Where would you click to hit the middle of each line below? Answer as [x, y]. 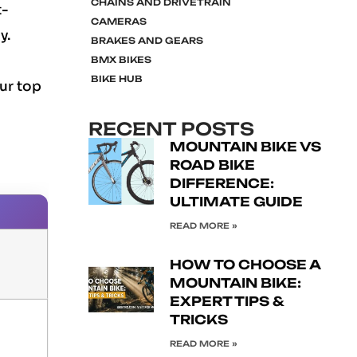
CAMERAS [118, 22]
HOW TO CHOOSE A [245, 265]
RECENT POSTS [171, 129]
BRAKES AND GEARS [147, 41]
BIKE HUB [116, 79]
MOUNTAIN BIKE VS [246, 147]
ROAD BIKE [213, 165]
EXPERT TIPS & [227, 301]
